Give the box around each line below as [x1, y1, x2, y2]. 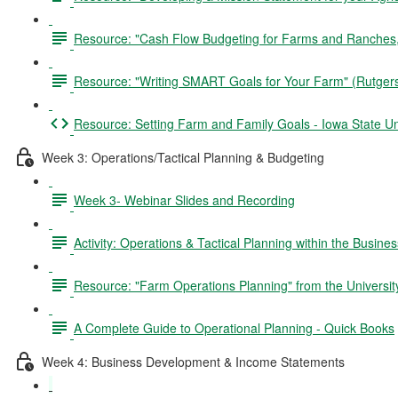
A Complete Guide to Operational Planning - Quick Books [74, 318, 394, 337]
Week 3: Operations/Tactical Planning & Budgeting [42, 147, 324, 166]
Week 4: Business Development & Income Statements [42, 352, 345, 370]
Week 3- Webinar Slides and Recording [74, 190, 295, 209]
